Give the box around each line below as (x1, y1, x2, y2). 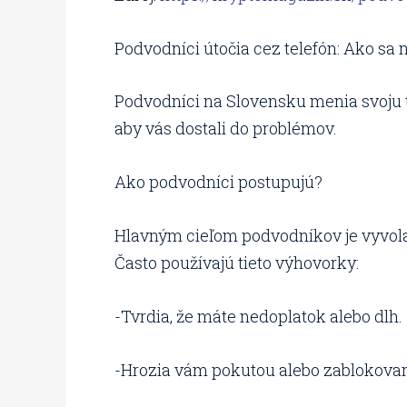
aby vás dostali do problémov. (114, 117, 337, 140)
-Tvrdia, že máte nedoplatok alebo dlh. (114, 304, 402, 327)
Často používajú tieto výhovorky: (114, 251, 359, 273)
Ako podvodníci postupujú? (114, 171, 323, 194)
